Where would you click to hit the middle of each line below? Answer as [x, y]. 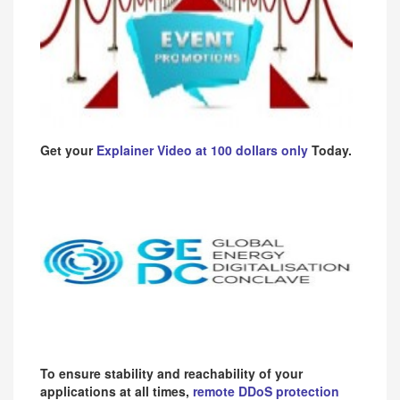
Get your [68, 150]
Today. [332, 150]
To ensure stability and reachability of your [171, 373]
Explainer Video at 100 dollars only [204, 150]
